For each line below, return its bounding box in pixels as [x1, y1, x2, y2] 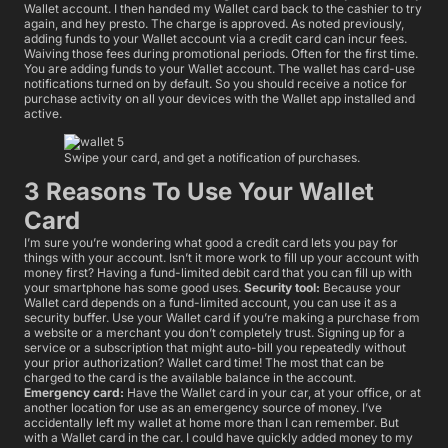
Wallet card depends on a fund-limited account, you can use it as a [24, 294, 397, 310]
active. [24, 106, 62, 122]
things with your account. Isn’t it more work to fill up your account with [24, 249, 419, 265]
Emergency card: [24, 384, 124, 400]
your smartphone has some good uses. [24, 279, 241, 295]
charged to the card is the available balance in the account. [24, 369, 356, 385]
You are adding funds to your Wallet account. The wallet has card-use [24, 61, 415, 77]
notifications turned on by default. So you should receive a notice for [24, 76, 407, 92]
